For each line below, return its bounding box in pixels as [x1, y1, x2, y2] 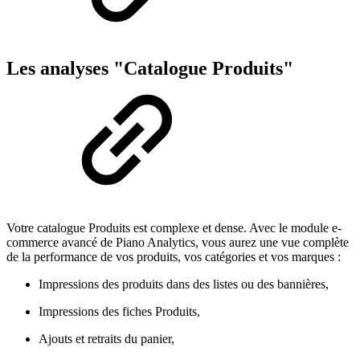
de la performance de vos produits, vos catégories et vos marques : [6, 249, 341, 264]
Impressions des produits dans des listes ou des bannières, [39, 276, 329, 291]
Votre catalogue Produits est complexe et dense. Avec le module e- [6, 220, 342, 235]
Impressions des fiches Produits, [39, 304, 200, 318]
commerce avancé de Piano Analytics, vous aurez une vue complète [6, 235, 349, 249]
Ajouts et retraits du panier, [39, 331, 174, 346]
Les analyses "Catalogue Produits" [6, 57, 293, 79]
